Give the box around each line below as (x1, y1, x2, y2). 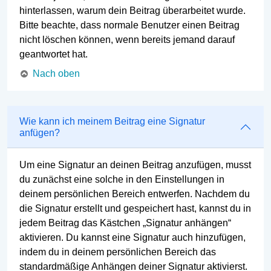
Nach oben (33, 68, 80, 79)
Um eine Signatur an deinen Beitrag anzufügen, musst (19, 160, 251, 171)
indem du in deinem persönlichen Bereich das (19, 247, 216, 258)
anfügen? (19, 128, 60, 139)
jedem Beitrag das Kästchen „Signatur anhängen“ (19, 218, 231, 229)
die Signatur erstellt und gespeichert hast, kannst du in (19, 203, 251, 214)
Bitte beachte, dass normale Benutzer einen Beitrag (19, 19, 240, 30)
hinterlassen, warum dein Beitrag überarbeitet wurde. (19, 5, 246, 16)
